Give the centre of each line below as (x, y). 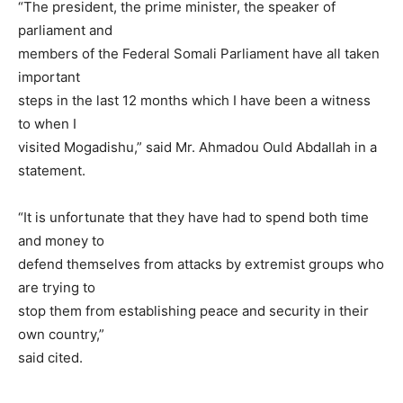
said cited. (50, 358)
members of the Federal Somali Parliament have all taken (199, 54)
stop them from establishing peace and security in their (193, 311)
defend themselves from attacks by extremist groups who (201, 264)
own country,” (61, 334)
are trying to (57, 287)
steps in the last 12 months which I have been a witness (194, 100)
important (49, 77)
